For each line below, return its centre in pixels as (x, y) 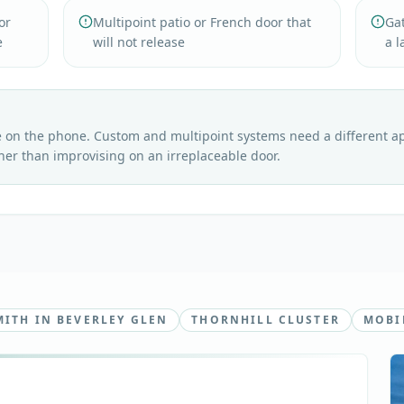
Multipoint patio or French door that (202, 22)
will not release (138, 42)
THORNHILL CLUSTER (266, 320)
